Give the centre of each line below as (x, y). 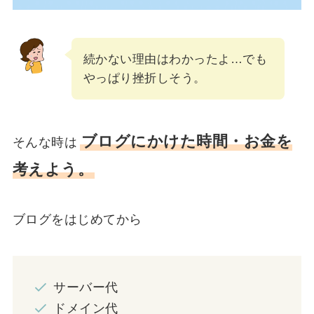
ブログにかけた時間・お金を (187, 141)
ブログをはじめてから (77, 220)
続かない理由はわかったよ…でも (175, 59)
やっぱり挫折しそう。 (144, 78)
